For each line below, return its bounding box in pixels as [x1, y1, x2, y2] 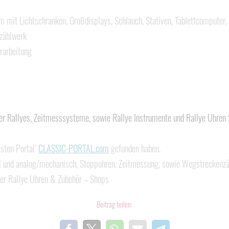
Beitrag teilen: [97, 199, 132, 210]
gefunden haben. [109, 142, 161, 155]
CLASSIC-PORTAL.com [38, 142, 109, 155]
